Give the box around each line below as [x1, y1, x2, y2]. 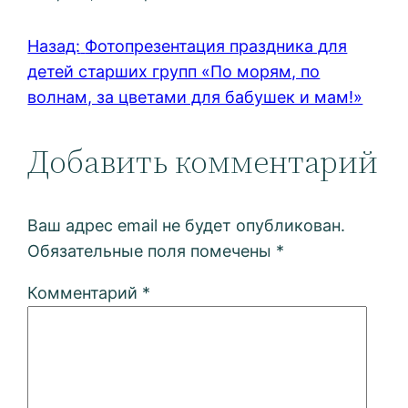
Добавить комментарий [27, 139, 379, 185]
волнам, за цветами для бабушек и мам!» [27, 87, 363, 107]
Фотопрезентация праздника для [85, 36, 348, 56]
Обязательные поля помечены [27, 241, 277, 261]
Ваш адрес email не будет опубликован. [27, 216, 346, 236]
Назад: [27, 36, 81, 56]
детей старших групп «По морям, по [27, 62, 321, 82]
